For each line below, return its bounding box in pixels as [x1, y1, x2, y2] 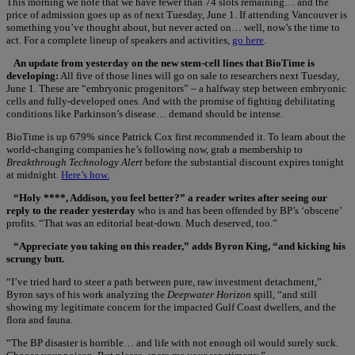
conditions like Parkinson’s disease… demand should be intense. [6, 107, 283, 120]
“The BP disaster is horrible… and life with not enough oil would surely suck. [6, 336, 338, 349]
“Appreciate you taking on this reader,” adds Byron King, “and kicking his [13, 239, 345, 252]
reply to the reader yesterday [6, 204, 136, 216]
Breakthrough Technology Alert [6, 155, 143, 168]
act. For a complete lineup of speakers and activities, [6, 33, 232, 46]
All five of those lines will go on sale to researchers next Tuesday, [59, 69, 339, 82]
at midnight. [6, 168, 61, 181]
